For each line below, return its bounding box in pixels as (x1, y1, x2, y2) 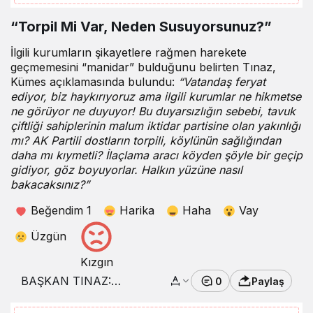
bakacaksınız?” (10, 177, 89, 191)
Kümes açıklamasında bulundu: (10, 74, 178, 89)
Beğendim (31, 203, 83, 217)
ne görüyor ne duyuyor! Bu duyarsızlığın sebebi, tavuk (10, 103, 296, 118)
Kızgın (80, 255, 113, 270)
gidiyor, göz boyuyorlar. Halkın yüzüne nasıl (10, 162, 242, 177)
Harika (119, 203, 154, 217)
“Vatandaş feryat (178, 74, 265, 89)
